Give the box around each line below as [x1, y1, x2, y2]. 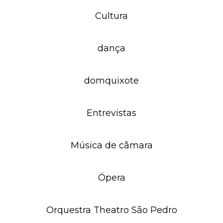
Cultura [95, 10, 128, 21]
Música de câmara [70, 140, 153, 151]
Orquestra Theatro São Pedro [46, 205, 177, 216]
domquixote [84, 75, 139, 86]
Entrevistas [87, 108, 136, 118]
